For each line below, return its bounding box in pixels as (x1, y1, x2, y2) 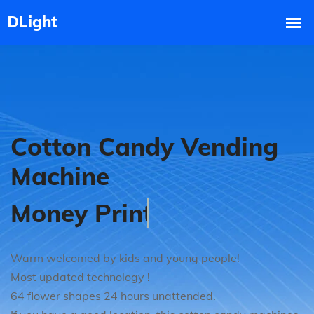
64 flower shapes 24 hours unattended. (11, 289, 216, 303)
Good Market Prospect (11, 198, 276, 228)
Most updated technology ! (11, 270, 150, 284)
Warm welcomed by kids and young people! (11, 251, 240, 265)
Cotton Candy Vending (11, 131, 278, 162)
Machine (11, 161, 109, 191)
